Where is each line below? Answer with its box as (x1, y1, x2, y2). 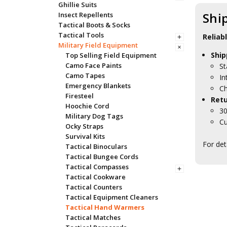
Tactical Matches (65, 212, 121, 222)
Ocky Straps (65, 121, 103, 131)
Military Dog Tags (65, 111, 123, 121)
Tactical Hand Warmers (65, 202, 144, 212)
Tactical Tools (58, 30, 104, 40)
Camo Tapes (65, 70, 105, 80)
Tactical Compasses (65, 162, 129, 171)
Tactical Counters (65, 182, 122, 192)
